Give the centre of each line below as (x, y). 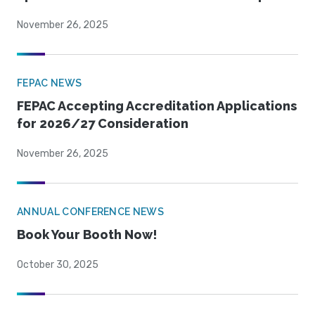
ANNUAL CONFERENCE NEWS (91, 212)
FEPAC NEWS (50, 83)
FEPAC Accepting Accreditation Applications (157, 106)
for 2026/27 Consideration (103, 124)
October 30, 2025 (58, 265)
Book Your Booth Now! (87, 235)
